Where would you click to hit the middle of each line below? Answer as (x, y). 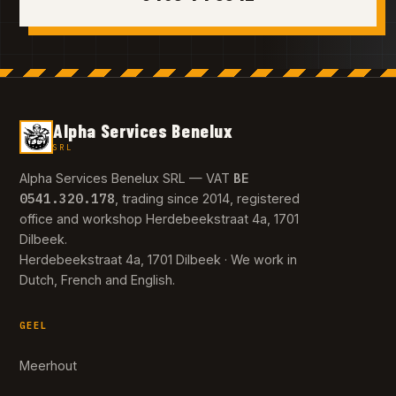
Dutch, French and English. (97, 280)
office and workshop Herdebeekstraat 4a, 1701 (159, 219)
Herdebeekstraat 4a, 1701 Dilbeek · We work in (158, 260)
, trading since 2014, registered (207, 199)
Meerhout (48, 365)
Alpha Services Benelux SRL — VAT (126, 179)
